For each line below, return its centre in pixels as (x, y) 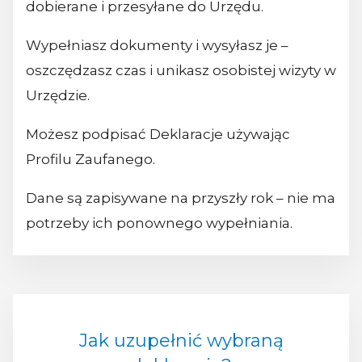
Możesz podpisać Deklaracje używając (158, 134)
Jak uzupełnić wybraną (181, 341)
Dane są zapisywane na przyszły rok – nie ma (181, 198)
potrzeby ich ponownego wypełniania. (159, 223)
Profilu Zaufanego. (90, 159)
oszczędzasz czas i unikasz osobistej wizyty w (181, 70)
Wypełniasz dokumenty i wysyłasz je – (157, 45)
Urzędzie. (58, 95)
